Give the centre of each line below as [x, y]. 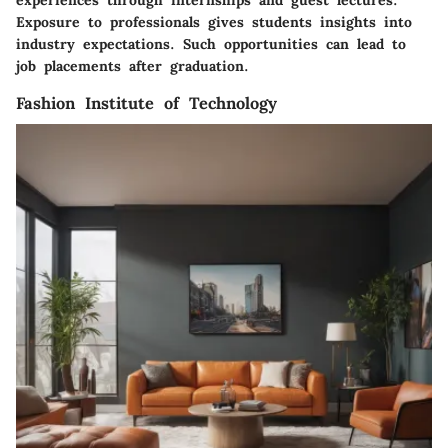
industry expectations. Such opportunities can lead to [211, 44]
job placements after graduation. [132, 66]
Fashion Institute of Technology [146, 103]
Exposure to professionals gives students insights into [214, 22]
